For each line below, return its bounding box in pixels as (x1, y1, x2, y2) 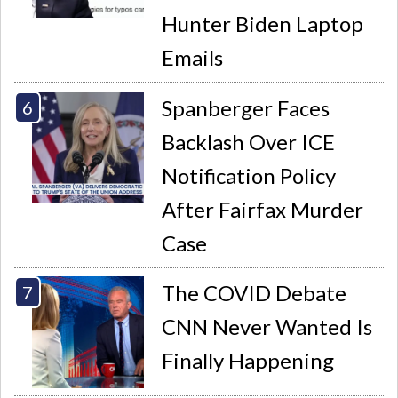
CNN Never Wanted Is (162, 314, 373, 340)
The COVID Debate (162, 280, 347, 306)
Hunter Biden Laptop (162, 11, 364, 37)
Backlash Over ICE (162, 128, 336, 155)
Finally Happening (162, 347, 335, 374)
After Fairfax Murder (162, 195, 364, 222)
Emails (162, 44, 224, 71)
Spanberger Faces (162, 94, 330, 121)
